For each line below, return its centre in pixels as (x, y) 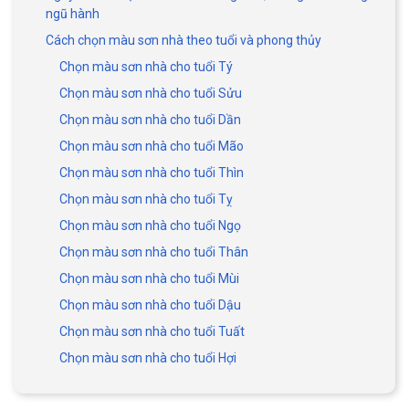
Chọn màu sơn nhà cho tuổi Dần (150, 120)
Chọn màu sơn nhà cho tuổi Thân (154, 252)
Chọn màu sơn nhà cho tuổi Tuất (152, 332)
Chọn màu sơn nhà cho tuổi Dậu (150, 305)
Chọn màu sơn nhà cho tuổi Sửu (151, 94)
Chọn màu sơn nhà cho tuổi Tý (146, 67)
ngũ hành (74, 14)
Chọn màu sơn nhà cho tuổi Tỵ (146, 199)
